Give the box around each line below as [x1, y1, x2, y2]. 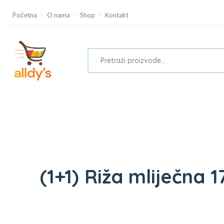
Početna [12, 10, 37, 19]
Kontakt [105, 10, 128, 19]
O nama [47, 10, 70, 19]
